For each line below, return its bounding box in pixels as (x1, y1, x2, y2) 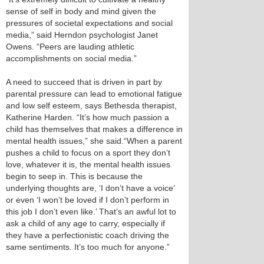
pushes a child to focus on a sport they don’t (6, 148, 170, 157)
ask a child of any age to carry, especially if (6, 219, 165, 228)
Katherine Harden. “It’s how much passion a (6, 113, 169, 122)
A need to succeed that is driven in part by (6, 77, 162, 87)
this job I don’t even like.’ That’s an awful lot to (6, 207, 176, 216)
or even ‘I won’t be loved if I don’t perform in (6, 195, 169, 204)
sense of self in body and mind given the (6, 6, 156, 16)
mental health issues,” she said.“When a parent (6, 136, 182, 146)
